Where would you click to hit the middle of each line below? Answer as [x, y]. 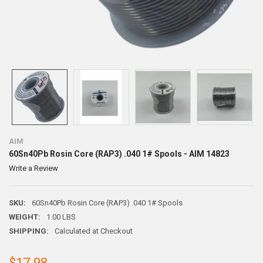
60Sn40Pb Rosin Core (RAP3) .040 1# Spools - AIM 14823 [119, 154]
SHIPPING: [28, 231]
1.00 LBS [61, 217]
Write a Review [33, 168]
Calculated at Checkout [93, 231]
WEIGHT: [24, 217]
